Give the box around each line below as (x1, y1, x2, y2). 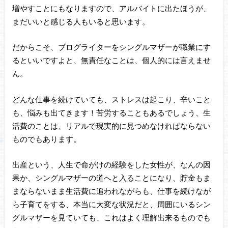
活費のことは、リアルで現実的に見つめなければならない (12, 121, 211, 130)
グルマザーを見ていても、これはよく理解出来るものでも (12, 213, 211, 222)
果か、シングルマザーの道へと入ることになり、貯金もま (12, 173, 211, 183)
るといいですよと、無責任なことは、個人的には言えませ (12, 55, 211, 65)
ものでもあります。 (12, 134, 81, 144)
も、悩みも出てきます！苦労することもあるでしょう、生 (12, 107, 211, 117)
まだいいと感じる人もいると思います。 (12, 16, 150, 26)
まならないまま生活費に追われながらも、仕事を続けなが (12, 186, 211, 196)
